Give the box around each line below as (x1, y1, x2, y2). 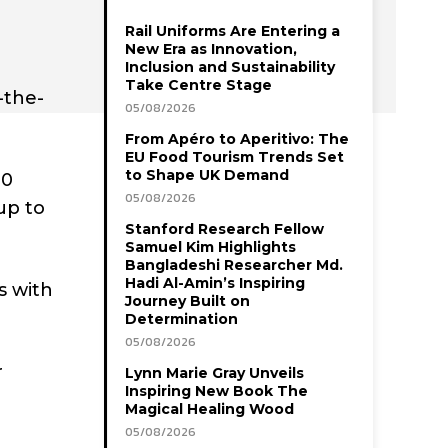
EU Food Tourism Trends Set (125, 148, 344, 167)
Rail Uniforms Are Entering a (125, 22, 340, 41)
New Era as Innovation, (125, 40, 297, 59)
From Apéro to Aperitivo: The (125, 130, 349, 149)
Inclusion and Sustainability (125, 58, 335, 77)
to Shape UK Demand (125, 166, 289, 185)
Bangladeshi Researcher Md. (125, 256, 343, 275)
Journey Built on (125, 292, 250, 311)
